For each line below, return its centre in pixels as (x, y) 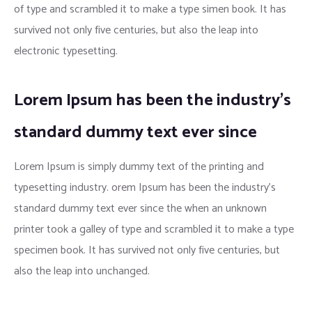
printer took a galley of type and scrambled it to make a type (154, 229)
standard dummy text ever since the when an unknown (140, 208)
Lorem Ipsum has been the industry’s (153, 100)
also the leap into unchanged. (82, 271)
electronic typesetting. (66, 51)
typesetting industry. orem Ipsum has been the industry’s (145, 187)
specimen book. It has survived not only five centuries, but (147, 250)
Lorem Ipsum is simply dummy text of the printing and (139, 166)
